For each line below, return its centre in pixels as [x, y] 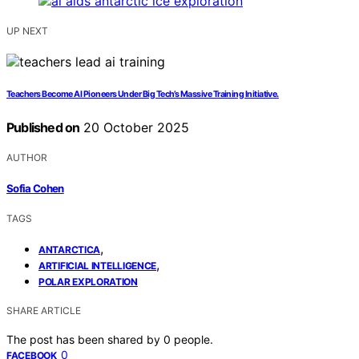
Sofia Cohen [35, 188]
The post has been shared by [85, 339]
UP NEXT [27, 31]
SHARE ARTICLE [44, 310]
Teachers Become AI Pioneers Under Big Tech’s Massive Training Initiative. [143, 95]
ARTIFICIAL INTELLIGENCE [98, 265]
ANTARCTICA [69, 249]
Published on [43, 128]
